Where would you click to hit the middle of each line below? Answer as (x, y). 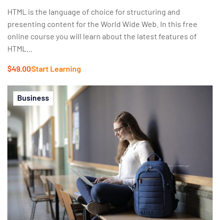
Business (33, 97)
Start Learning (56, 68)
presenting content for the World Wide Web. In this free (102, 24)
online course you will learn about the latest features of (102, 36)
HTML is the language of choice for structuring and (94, 11)
